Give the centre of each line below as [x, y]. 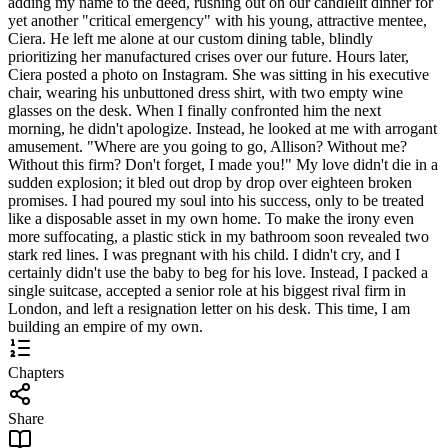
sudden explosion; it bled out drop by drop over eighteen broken [210, 182]
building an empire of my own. [105, 326]
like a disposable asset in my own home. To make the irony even [211, 218]
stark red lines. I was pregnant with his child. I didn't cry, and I [204, 254]
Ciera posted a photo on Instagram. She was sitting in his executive [218, 74]
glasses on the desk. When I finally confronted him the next [194, 110]
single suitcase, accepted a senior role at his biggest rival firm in [207, 290]
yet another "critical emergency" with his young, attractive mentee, [217, 20]
